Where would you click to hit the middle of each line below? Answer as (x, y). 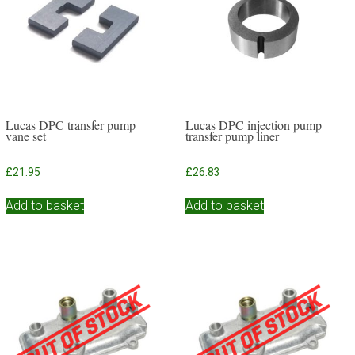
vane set (25, 136)
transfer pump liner (233, 136)
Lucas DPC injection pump (254, 124)
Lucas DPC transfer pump (70, 124)
